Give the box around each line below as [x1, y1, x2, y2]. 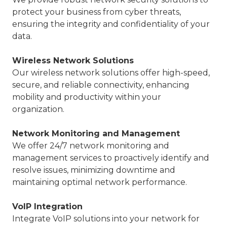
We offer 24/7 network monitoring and [12, 141, 169, 151]
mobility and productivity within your [12, 92, 161, 102]
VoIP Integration [12, 202, 83, 212]
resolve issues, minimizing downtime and [12, 165, 175, 175]
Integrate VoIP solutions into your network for [12, 214, 200, 224]
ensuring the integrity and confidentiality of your [12, 19, 210, 29]
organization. [12, 104, 64, 115]
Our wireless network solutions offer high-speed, [12, 68, 210, 78]
